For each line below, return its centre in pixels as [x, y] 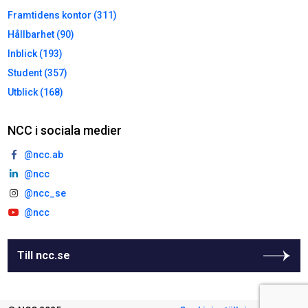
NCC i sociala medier [65, 130]
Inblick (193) [35, 53]
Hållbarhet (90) [41, 34]
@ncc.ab [44, 154]
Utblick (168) [36, 92]
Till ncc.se [44, 255]
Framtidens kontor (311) [63, 15]
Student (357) [38, 73]
